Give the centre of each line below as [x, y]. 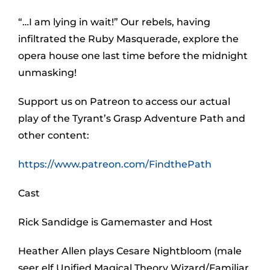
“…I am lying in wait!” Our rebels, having [114, 22]
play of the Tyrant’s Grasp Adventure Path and [132, 118]
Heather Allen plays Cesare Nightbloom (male [130, 251]
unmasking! [47, 73]
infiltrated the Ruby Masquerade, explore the [128, 39]
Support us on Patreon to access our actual [124, 102]
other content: [54, 135]
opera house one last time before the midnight [133, 56]
